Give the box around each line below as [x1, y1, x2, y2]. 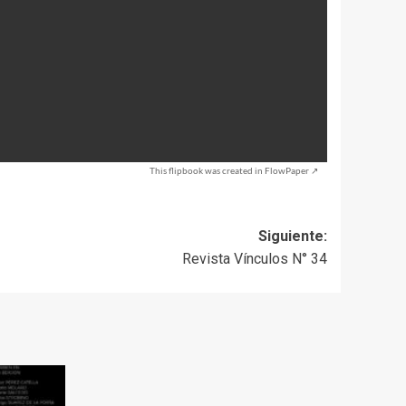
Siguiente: [258, 227, 327, 245]
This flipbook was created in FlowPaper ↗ [150, 164, 318, 176]
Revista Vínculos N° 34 [182, 249, 327, 267]
